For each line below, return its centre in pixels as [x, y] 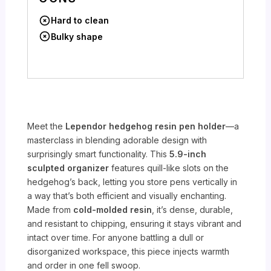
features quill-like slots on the [169, 168]
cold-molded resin [113, 209]
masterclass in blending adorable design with [117, 140]
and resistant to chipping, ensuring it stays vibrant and [135, 223]
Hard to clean [80, 21]
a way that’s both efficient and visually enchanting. [127, 195]
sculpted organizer [68, 168]
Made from [51, 209]
